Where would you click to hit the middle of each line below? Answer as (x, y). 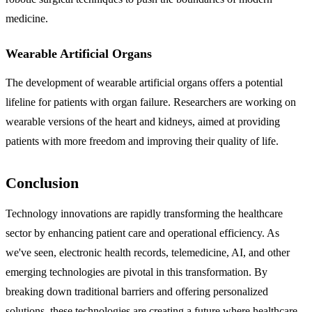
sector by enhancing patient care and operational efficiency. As (142, 233)
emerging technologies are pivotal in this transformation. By (136, 272)
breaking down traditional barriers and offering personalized (137, 291)
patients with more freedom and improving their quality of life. (142, 141)
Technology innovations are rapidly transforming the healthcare (144, 213)
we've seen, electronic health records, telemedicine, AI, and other (148, 252)
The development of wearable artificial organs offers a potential (144, 82)
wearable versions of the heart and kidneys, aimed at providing (143, 121)
